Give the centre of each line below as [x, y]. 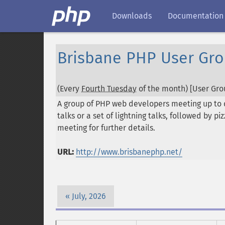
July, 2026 [89, 196]
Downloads [132, 16]
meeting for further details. [106, 128]
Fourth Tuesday [109, 88]
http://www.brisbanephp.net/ [129, 152]
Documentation [196, 16]
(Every [69, 88]
